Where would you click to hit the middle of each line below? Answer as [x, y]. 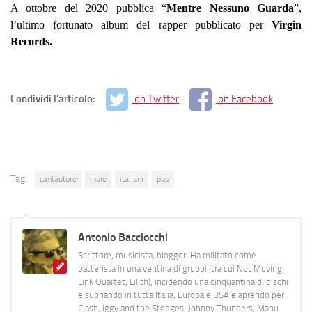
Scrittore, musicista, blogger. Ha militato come [167, 256]
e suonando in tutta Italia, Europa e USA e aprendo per [181, 295]
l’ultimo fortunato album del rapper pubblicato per [137, 24]
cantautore [58, 179]
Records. [31, 41]
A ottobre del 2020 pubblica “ [89, 8]
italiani [132, 179]
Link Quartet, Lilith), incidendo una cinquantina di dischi [183, 282]
